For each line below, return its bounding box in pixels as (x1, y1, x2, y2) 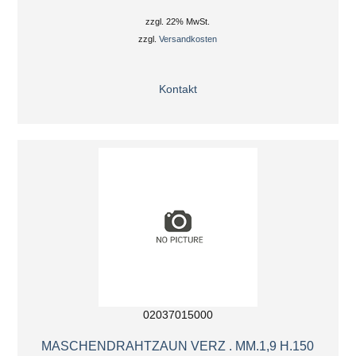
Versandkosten (159, 33, 218, 44)
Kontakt (158, 83, 197, 95)
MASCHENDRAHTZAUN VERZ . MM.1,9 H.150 (41, 339, 315, 354)
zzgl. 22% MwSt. (145, 16, 211, 26)
